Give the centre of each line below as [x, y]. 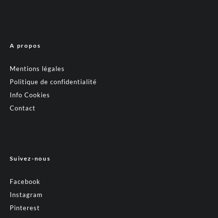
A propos [25, 46]
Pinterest [25, 208]
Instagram [26, 195]
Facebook [25, 182]
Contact [23, 108]
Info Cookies [30, 95]
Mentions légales [37, 69]
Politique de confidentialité [53, 82]
